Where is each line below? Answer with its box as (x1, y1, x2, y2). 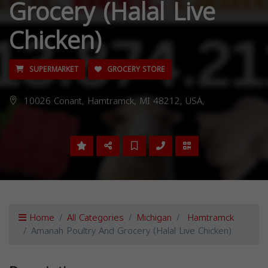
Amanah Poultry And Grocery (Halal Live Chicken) (31, 223, 232, 239)
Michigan (136, 209, 172, 226)
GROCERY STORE (105, 63, 165, 76)
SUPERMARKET (27, 63, 78, 76)
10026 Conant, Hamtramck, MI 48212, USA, (21, 93, 205, 109)
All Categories (67, 209, 124, 226)
